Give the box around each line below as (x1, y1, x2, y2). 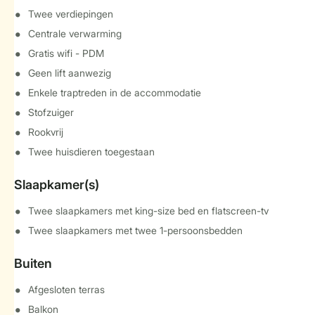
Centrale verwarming (28, 27, 122, 39)
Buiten (14, 256, 52, 271)
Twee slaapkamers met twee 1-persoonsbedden (28, 224, 243, 236)
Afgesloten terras (28, 283, 105, 295)
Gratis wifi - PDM (28, 47, 104, 59)
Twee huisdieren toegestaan (28, 146, 155, 157)
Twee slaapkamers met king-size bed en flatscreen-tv (28, 205, 269, 217)
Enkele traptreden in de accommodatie (28, 86, 201, 98)
